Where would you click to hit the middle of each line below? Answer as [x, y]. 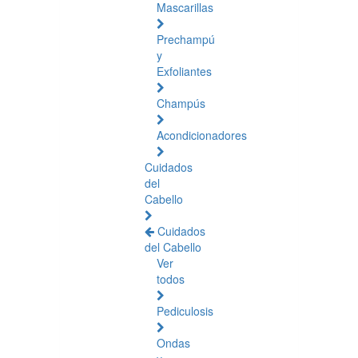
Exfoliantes [184, 71]
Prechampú [186, 39]
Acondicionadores [202, 135]
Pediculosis [185, 311]
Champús [181, 103]
